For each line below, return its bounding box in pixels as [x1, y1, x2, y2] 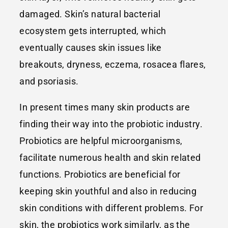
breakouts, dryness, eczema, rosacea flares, [19, 59, 206, 70]
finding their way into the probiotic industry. [19, 118, 203, 129]
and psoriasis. [19, 75, 79, 87]
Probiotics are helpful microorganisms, [19, 135, 183, 146]
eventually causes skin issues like [19, 42, 162, 53]
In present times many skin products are [19, 101, 190, 112]
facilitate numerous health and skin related [19, 152, 201, 163]
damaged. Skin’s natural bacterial [19, 8, 161, 19]
